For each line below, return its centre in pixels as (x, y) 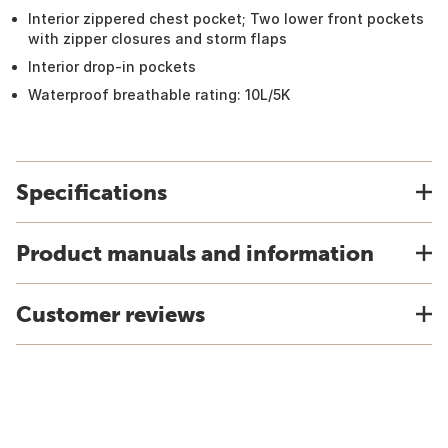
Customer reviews (110, 314)
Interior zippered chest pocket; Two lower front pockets (226, 18)
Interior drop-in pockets (112, 66)
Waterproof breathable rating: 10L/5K (159, 94)
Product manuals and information (195, 253)
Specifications (91, 192)
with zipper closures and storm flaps (157, 38)
